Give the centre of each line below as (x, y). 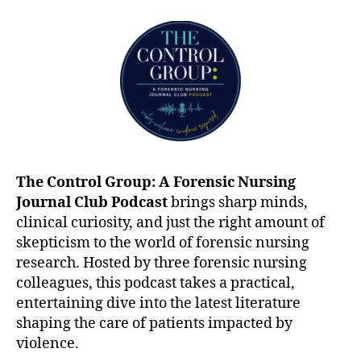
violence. (48, 344)
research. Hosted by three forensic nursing (162, 263)
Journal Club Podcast (92, 203)
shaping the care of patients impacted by (154, 324)
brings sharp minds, (238, 203)
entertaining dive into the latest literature (158, 303)
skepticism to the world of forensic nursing (163, 243)
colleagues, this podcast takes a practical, (156, 283)
